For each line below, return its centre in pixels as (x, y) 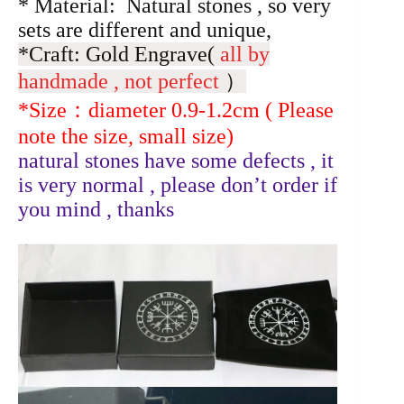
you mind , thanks (96, 209)
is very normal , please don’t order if (178, 184)
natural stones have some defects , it (176, 160)
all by (245, 54)
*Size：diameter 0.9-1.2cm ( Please (176, 110)
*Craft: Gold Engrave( (119, 54)
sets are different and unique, (145, 29)
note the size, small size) (126, 136)
